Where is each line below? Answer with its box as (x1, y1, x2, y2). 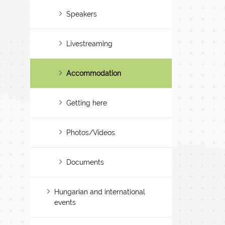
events (54, 198, 76, 206)
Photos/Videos (66, 129, 116, 137)
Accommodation (66, 69, 122, 77)
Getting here (66, 99, 107, 107)
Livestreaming (66, 40, 113, 48)
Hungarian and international (54, 188, 146, 196)
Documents (66, 158, 104, 166)
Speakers (66, 10, 97, 18)
